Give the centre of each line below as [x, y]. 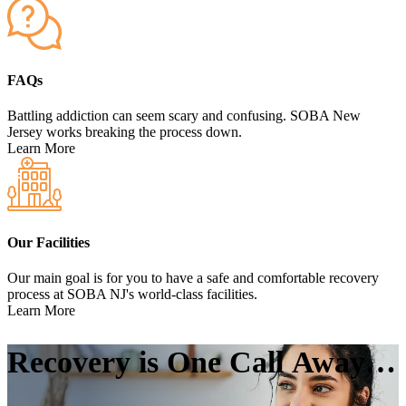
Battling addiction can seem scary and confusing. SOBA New [184, 116]
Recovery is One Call [150, 362]
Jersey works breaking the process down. [125, 132]
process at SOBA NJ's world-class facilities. [132, 294]
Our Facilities [48, 242]
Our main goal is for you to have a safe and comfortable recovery [193, 277]
